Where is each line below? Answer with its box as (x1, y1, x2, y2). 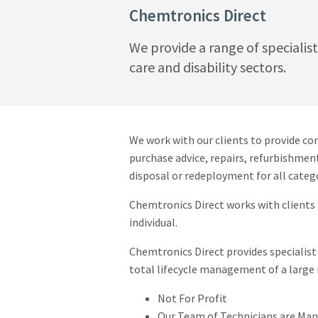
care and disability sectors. (129, 58, 286, 76)
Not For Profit (158, 291, 227, 305)
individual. (129, 215, 177, 229)
